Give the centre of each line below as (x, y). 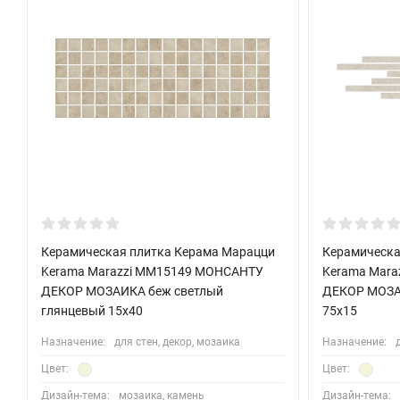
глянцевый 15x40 (92, 311)
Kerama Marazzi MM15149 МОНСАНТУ (152, 272)
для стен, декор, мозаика (177, 342)
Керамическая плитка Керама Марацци (158, 252)
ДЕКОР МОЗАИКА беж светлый (132, 292)
